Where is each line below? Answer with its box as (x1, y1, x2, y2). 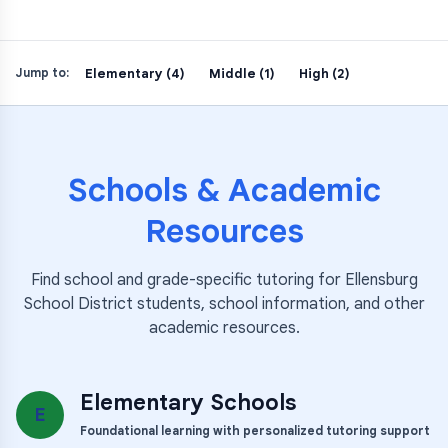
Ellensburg (344, 270, 418, 290)
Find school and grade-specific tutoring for (30, 270, 345, 290)
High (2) (299, 64, 350, 82)
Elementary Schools (80, 389, 297, 416)
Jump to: (16, 65, 69, 80)
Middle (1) (209, 64, 275, 82)
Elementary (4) (85, 64, 185, 82)
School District (23, 294, 133, 314)
